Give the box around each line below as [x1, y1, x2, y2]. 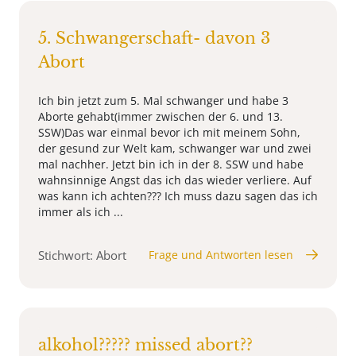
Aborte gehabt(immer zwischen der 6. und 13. [38, 108, 283, 124]
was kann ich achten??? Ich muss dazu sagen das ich [38, 188, 318, 203]
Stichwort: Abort [38, 246, 126, 263]
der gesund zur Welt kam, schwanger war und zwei [38, 140, 311, 156]
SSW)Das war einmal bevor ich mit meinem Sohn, [38, 124, 300, 140]
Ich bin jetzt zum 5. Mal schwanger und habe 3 [38, 92, 288, 108]
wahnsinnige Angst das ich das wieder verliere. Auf [38, 172, 311, 188]
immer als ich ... [38, 203, 123, 219]
